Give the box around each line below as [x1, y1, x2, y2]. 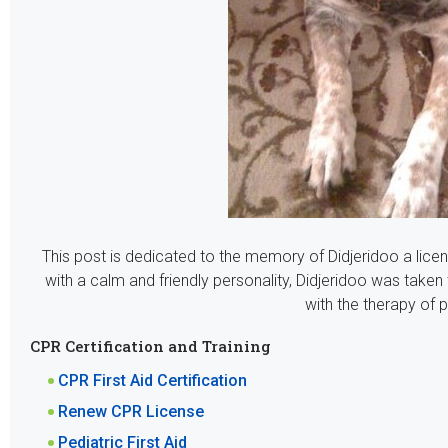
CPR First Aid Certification [57, 371, 247, 391]
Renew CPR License [57, 402, 204, 422]
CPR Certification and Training [29, 336, 271, 357]
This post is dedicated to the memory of [41, 247, 328, 267]
